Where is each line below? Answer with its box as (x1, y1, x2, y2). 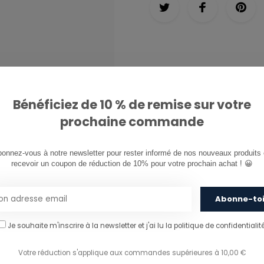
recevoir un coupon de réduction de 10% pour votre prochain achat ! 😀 (11, 159, 253, 168)
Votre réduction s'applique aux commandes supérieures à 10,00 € (18, 248, 246, 258)
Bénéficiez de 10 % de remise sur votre (13, 96, 251, 113)
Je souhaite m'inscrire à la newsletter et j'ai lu (7, 221, 166, 230)
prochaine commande (60, 113, 204, 130)
